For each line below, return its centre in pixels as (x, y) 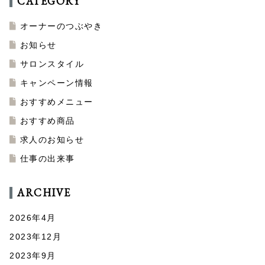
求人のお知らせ (52, 140)
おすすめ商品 (47, 121)
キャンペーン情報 (56, 83)
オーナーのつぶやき (61, 26)
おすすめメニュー (56, 102)
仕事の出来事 (47, 159)
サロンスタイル (52, 64)
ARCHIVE (44, 193)
